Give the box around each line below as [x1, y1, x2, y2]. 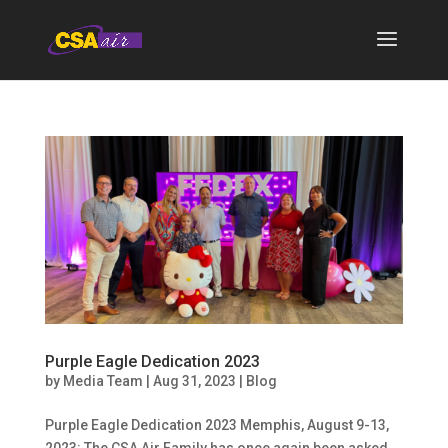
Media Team [62, 373, 143, 390]
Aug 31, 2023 [152, 373, 236, 390]
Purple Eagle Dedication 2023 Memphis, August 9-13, [44, 417, 389, 434]
